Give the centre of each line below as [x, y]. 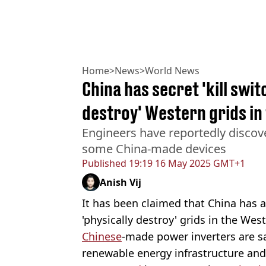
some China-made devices [154, 149]
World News [172, 71]
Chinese [102, 237]
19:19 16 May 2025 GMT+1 [186, 164]
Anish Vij [121, 183]
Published [104, 164]
